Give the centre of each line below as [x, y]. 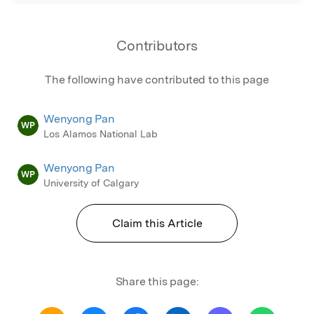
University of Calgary [91, 183]
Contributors [157, 45]
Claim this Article [157, 224]
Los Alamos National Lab [101, 134]
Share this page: [157, 282]
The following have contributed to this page [157, 79]
